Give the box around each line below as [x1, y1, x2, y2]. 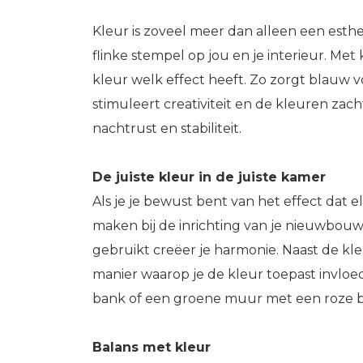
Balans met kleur [92, 340, 211, 355]
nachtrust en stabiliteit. [92, 121, 245, 136]
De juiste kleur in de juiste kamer [92, 169, 326, 185]
